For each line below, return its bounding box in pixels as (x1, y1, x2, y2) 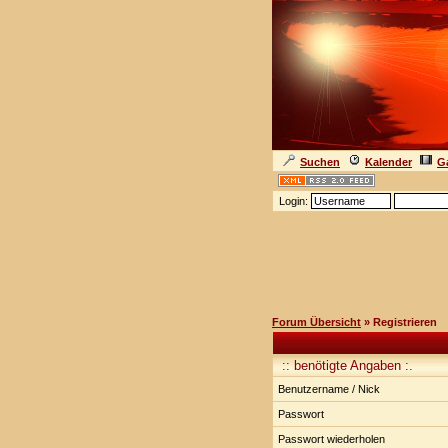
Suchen (300, 156, 340, 168)
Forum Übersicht (272, 316, 361, 328)
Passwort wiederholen (278, 433, 385, 445)
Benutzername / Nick (278, 383, 380, 395)
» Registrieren (361, 316, 437, 328)
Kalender (365, 156, 412, 168)
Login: (276, 195, 311, 207)
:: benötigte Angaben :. (278, 358, 413, 373)
